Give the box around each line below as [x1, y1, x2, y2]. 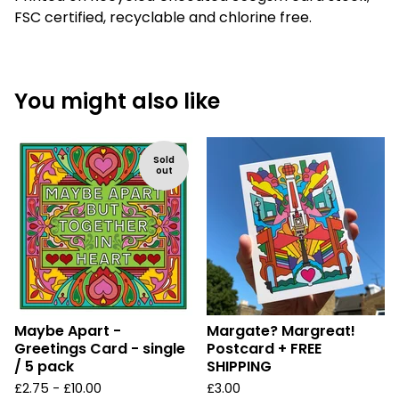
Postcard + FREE [207, 338, 322, 360]
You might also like [14, 86, 220, 117]
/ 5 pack [14, 356, 74, 378]
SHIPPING [207, 356, 272, 378]
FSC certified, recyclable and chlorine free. [14, 7, 312, 28]
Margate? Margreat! [207, 321, 355, 342]
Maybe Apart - [14, 321, 121, 342]
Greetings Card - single [14, 338, 185, 360]
